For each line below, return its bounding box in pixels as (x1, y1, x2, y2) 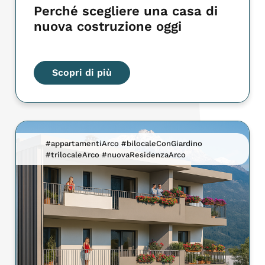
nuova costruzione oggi (34, 19, 182, 34)
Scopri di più (52, 67, 112, 79)
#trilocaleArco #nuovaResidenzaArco (46, 150, 186, 160)
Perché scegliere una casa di (34, 4, 218, 19)
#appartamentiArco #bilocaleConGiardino (46, 139, 203, 148)
